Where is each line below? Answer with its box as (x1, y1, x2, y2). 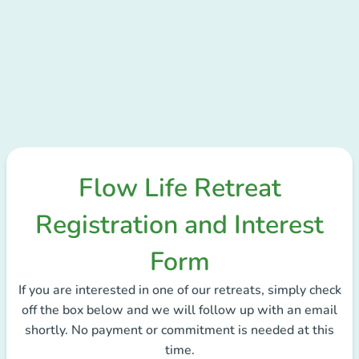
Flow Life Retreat (78, 171, 281, 205)
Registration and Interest (35, 208, 324, 242)
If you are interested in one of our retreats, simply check (18, 281, 341, 299)
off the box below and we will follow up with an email (22, 301, 337, 319)
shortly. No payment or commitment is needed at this (25, 321, 334, 339)
